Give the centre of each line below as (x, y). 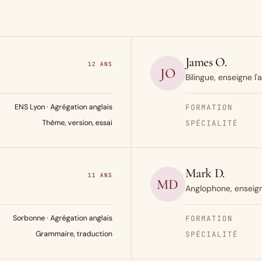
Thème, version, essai (77, 123)
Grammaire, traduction (74, 234)
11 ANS (100, 175)
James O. (206, 62)
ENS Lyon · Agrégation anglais (63, 107)
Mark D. (205, 173)
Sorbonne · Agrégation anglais (62, 218)
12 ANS (100, 64)
